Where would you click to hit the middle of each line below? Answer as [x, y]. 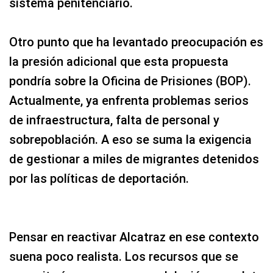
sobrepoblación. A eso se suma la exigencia [130, 140]
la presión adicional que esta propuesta [119, 62]
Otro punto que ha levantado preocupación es [136, 42]
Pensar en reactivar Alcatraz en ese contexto [134, 237]
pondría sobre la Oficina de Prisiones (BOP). [130, 81]
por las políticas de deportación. [99, 179]
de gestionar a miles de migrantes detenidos [134, 159]
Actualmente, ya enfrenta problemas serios [129, 101]
